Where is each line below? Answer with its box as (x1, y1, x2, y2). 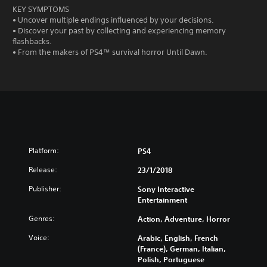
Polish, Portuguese (138, 254, 204, 264)
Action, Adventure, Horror (138, 214, 230, 223)
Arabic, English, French (138, 233, 218, 243)
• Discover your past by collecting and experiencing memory (13, 26, 226, 36)
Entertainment (138, 195, 187, 204)
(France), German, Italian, (138, 244, 226, 253)
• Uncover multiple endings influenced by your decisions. (13, 15, 214, 25)
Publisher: (29, 184, 61, 194)
